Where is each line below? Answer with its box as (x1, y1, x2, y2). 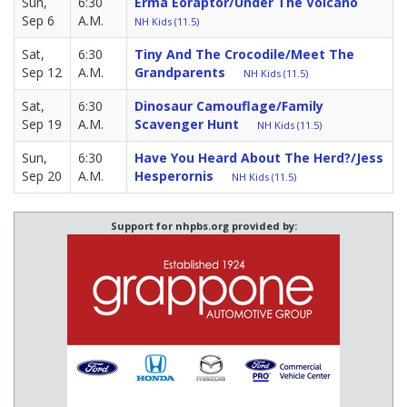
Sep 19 (22, 115, 62, 134)
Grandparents (134, 64, 225, 82)
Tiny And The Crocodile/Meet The (134, 45, 354, 64)
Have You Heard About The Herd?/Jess (134, 149, 383, 167)
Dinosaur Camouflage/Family (134, 97, 323, 115)
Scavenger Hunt (134, 115, 239, 134)
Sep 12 (22, 64, 62, 82)
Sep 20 (22, 167, 62, 185)
